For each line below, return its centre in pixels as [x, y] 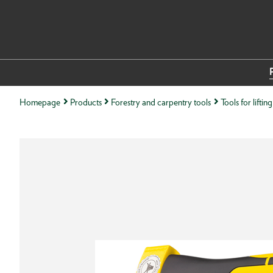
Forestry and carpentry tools [161, 102]
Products [86, 102]
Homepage [40, 102]
